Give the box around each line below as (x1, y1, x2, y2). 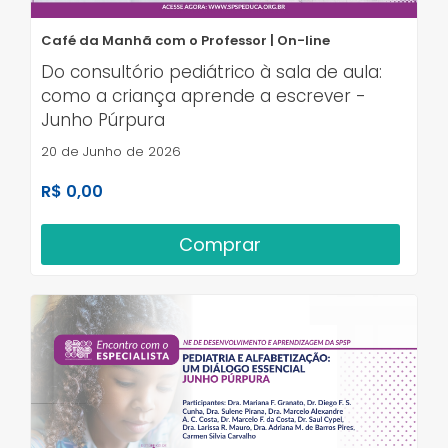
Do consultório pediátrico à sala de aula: (41, 60, 382, 85)
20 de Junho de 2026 (41, 142, 181, 162)
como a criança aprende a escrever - (41, 84, 366, 109)
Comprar (179, 232, 262, 258)
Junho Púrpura (41, 108, 165, 133)
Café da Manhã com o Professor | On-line (41, 31, 330, 51)
